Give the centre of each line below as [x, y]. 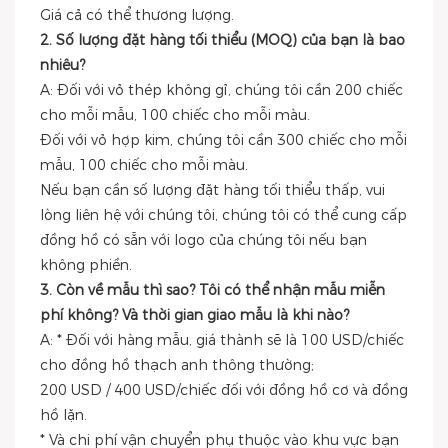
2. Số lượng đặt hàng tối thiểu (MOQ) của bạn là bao [222, 40]
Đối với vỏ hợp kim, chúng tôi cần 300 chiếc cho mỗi [223, 140]
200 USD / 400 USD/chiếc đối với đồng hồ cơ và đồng [224, 390]
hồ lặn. [63, 415]
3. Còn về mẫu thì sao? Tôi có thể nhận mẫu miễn [212, 290]
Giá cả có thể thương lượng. [137, 15]
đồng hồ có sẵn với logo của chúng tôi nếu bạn [203, 240]
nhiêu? [62, 65]
